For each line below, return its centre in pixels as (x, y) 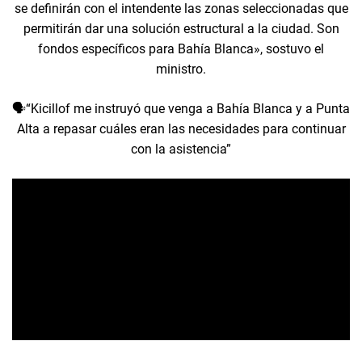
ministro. (181, 69)
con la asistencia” (181, 149)
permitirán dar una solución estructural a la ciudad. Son (181, 29)
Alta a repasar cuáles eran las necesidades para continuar (181, 129)
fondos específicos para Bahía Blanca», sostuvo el (181, 49)
